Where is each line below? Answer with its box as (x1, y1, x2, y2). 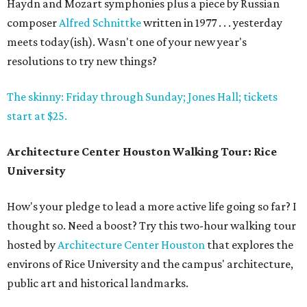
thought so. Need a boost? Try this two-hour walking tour (7, 219, 296, 233)
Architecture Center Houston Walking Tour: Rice (7, 145, 277, 159)
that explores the (205, 238, 293, 252)
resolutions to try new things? (7, 54, 157, 69)
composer (7, 16, 59, 30)
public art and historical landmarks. (7, 276, 188, 291)
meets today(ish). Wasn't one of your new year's (7, 35, 247, 49)
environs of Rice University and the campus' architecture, (7, 257, 293, 271)
